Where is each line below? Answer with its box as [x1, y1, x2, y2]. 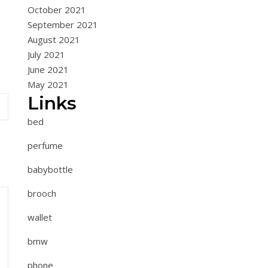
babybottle [28, 163, 73, 175]
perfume [28, 139, 63, 151]
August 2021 [28, 33, 80, 45]
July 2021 [28, 48, 65, 60]
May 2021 [28, 78, 69, 90]
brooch [28, 187, 56, 199]
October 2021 [28, 4, 86, 16]
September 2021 [28, 19, 98, 31]
